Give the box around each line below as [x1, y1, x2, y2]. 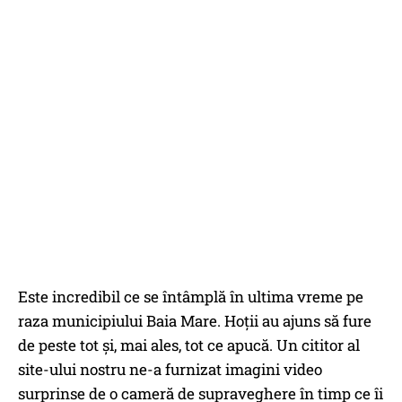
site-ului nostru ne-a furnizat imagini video [18, 359, 322, 380]
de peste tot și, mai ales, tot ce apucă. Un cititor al [18, 335, 360, 356]
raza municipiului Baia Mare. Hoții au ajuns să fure [18, 310, 371, 332]
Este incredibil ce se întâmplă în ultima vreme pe [18, 286, 363, 308]
